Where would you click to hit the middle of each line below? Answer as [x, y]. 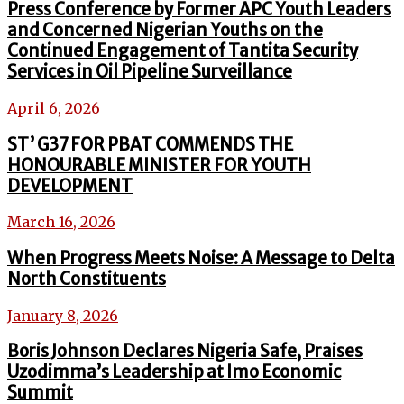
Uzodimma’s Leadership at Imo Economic [174, 372]
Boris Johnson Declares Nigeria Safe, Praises [185, 352]
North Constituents [87, 279]
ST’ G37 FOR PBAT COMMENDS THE [150, 144]
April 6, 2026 [54, 108]
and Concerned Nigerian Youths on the [165, 31]
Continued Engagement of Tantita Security [183, 51]
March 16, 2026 [61, 222]
